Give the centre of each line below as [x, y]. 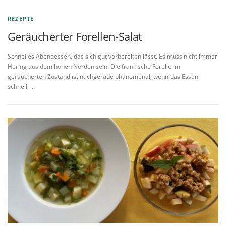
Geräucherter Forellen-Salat [75, 36]
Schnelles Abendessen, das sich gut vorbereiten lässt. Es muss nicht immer [112, 56]
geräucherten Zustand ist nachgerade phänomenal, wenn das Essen [103, 76]
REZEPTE [21, 18]
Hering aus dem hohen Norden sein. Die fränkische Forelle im [94, 66]
